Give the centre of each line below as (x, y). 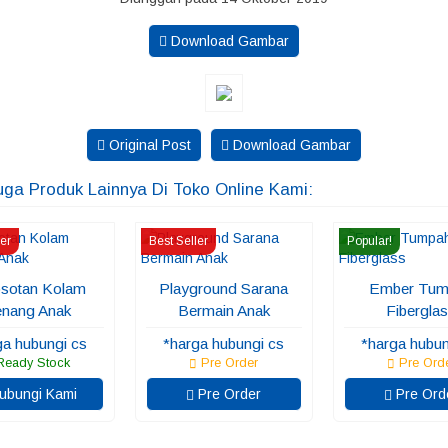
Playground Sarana (224, 288)
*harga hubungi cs (224, 343)
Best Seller (179, 241)
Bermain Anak (223, 310)
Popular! (369, 241)
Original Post (148, 145)
